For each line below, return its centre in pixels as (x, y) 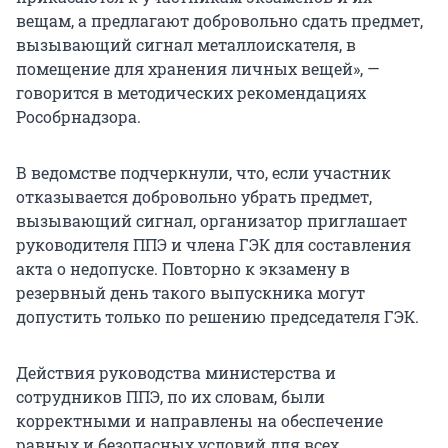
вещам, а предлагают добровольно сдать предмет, (219, 21)
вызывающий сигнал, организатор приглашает (211, 221)
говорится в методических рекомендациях (191, 93)
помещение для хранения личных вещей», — (198, 69)
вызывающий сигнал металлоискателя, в (186, 45)
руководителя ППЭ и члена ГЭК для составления (213, 245)
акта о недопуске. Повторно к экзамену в (183, 269)
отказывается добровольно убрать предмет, (194, 197)
